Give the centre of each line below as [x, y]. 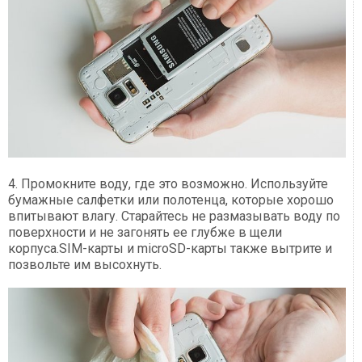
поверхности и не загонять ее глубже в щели [145, 233]
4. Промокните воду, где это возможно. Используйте [168, 184]
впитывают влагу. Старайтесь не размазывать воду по [174, 217]
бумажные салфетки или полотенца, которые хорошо [171, 200]
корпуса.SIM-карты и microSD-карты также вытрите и [170, 249]
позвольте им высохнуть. [85, 265]
